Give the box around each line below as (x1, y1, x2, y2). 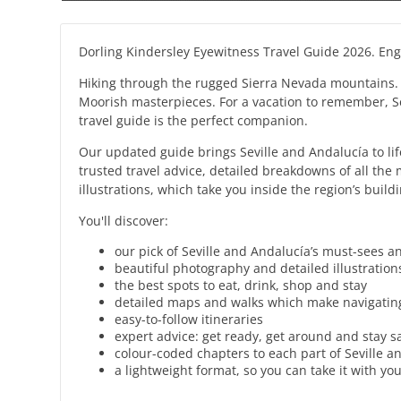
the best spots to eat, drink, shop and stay (115, 277, 368, 294)
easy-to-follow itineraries (115, 311, 264, 328)
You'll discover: (79, 212, 169, 229)
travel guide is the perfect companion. (79, 112, 309, 129)
